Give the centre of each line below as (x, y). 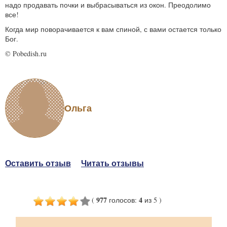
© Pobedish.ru (26, 53)
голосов (122, 200)
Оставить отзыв (38, 163)
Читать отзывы (112, 163)
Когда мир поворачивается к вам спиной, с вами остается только (113, 29)
